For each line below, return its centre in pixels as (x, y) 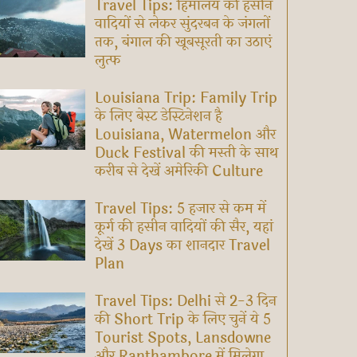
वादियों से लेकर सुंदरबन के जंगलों (182, 24)
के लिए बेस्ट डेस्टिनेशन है (158, 117)
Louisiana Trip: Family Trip (186, 98)
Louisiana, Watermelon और (185, 135)
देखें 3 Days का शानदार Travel (182, 246)
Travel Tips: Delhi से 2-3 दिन (185, 302)
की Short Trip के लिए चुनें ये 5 (182, 320)
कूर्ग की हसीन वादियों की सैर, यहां (184, 228)
